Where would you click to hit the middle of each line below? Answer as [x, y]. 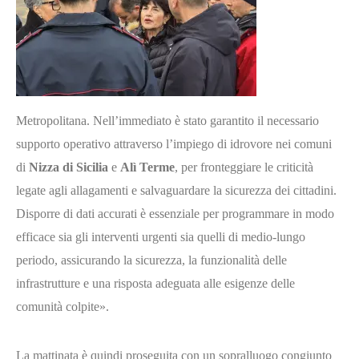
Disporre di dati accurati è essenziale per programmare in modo [175, 213]
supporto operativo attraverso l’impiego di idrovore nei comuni [174, 143]
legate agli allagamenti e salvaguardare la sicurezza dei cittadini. [176, 190]
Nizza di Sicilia [69, 167]
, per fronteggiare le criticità [244, 167]
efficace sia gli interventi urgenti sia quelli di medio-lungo [161, 236]
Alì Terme [147, 167]
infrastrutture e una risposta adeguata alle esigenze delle [155, 283]
